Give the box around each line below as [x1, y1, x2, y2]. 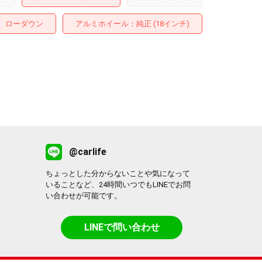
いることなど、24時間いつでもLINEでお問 [46, 180, 191, 189]
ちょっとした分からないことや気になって [46, 169, 191, 178]
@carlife [69, 146, 107, 158]
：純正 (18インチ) [129, 19, 190, 28]
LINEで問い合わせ [84, 222, 160, 233]
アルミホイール [75, 19, 129, 28]
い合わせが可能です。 [46, 191, 122, 201]
